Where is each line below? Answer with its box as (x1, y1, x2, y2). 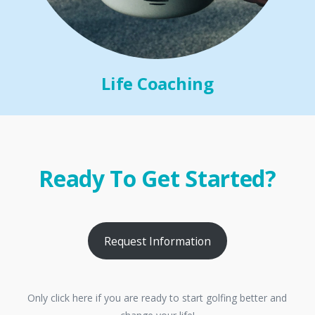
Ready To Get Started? (39, 163, 276, 194)
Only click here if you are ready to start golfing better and (27, 291, 288, 305)
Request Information (103, 233, 211, 249)
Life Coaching (101, 72, 214, 96)
